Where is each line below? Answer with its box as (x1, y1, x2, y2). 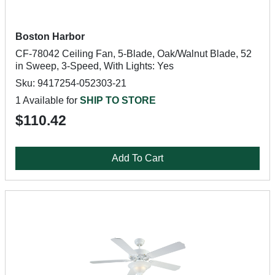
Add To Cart (112, 153, 163, 163)
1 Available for (15, 95, 80, 106)
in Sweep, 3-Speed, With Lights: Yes (15, 61, 174, 71)
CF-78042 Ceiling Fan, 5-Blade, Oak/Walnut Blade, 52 (15, 48, 252, 59)
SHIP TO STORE (80, 95, 156, 106)
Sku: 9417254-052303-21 (15, 78, 126, 88)
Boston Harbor (15, 31, 85, 42)
